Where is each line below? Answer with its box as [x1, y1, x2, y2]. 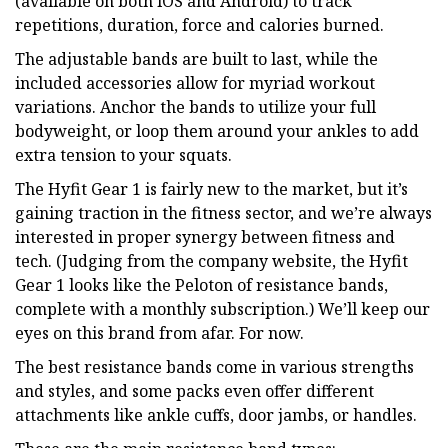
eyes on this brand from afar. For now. [15, 321, 304, 344]
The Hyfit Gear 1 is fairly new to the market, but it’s [15, 177, 408, 200]
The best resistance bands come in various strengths [15, 355, 414, 378]
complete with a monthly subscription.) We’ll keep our [15, 297, 430, 320]
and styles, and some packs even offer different [15, 379, 374, 402]
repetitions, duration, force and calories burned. [15, 13, 384, 36]
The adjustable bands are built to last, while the [15, 47, 378, 70]
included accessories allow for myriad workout [15, 71, 375, 94]
